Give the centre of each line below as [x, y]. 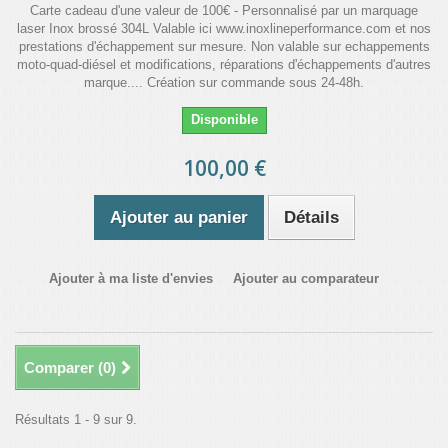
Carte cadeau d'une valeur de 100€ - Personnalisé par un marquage [224, 10]
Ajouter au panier [178, 217]
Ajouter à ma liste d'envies [131, 278]
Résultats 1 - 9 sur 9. [76, 419]
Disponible [224, 119]
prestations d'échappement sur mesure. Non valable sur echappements [224, 46]
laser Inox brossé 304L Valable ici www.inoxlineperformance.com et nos [224, 28]
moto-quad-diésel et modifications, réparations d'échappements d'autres [224, 64]
